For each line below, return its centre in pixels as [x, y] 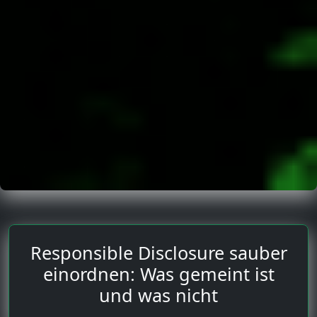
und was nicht [158, 295]
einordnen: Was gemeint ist [158, 273]
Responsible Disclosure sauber [158, 252]
